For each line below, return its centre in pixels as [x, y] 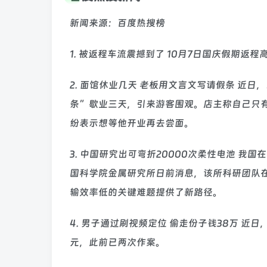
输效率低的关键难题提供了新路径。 [146, 193]
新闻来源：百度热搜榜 [117, 23]
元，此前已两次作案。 [117, 243]
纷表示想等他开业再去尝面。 [132, 123]
